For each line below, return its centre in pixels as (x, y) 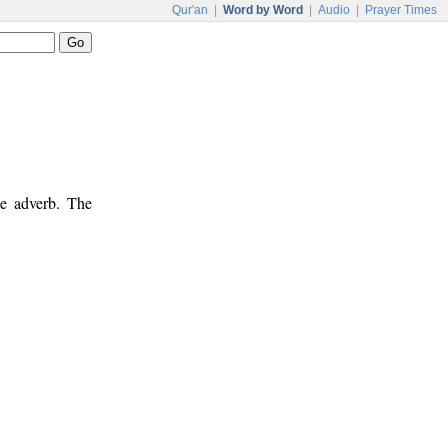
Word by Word (263, 10)
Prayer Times (401, 10)
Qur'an (190, 10)
